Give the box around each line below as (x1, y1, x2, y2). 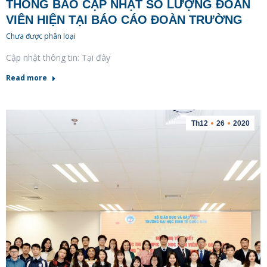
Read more (6, 72, 47, 83)
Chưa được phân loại (6, 30, 76, 41)
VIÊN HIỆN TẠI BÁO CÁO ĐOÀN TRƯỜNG (6, 13, 243, 26)
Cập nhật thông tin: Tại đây (6, 51, 110, 63)
